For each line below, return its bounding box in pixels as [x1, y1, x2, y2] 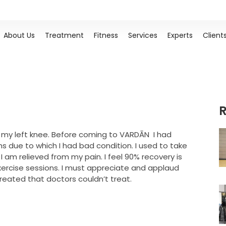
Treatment [44, 30, 84, 40]
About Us [3, 30, 35, 40]
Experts [167, 30, 193, 40]
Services [128, 30, 157, 40]
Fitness [93, 30, 118, 40]
